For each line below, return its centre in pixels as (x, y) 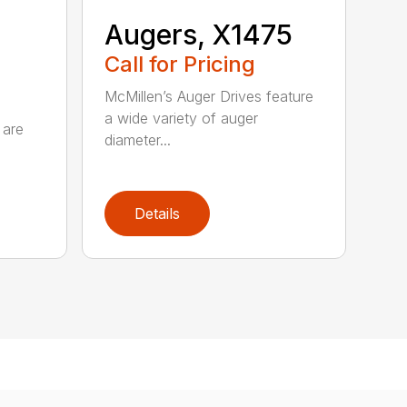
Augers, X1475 (199, 34)
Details (158, 213)
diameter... (138, 139)
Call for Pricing (180, 64)
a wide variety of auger (182, 118)
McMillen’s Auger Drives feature (209, 96)
